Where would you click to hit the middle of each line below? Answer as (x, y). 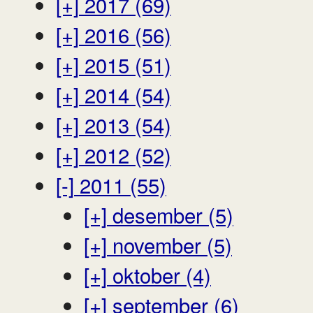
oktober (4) (159, 274)
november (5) (169, 244)
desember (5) (170, 214)
